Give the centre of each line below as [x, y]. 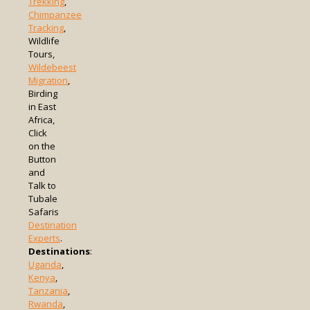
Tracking [46, 27]
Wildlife [44, 40]
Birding [43, 93]
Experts [44, 238]
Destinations [59, 251]
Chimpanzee [55, 14]
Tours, [42, 54]
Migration [48, 80]
